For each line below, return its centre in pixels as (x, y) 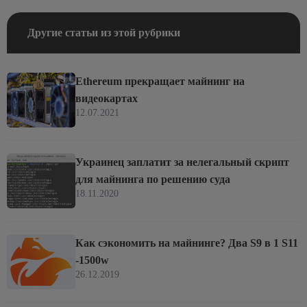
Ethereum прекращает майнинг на (160, 81)
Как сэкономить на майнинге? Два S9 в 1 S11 (187, 243)
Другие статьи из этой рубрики (104, 32)
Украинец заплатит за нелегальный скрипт (182, 162)
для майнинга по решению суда (153, 179)
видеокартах (107, 98)
